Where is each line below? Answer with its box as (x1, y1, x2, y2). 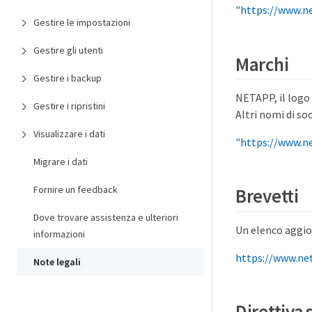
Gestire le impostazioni (33, 16, 130, 29)
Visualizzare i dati (33, 127, 105, 140)
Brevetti (235, 184, 299, 208)
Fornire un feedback (33, 183, 118, 196)
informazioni (33, 228, 85, 240)
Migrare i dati (33, 155, 88, 168)
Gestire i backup (33, 72, 102, 84)
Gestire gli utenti (33, 44, 103, 56)
